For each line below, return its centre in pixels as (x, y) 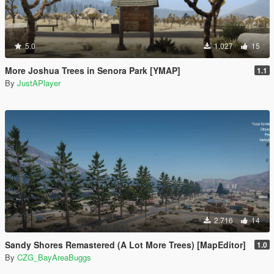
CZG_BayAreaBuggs (54, 257)
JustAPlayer (39, 83)
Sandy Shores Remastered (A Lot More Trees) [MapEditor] (125, 245)
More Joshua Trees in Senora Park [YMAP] (93, 70)
